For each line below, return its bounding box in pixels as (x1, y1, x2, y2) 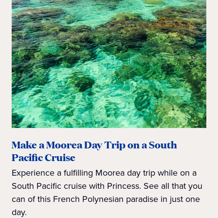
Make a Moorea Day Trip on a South (12, 138, 177, 152)
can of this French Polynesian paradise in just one (12, 193, 200, 206)
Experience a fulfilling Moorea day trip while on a (12, 166, 197, 180)
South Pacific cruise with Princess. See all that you (12, 180, 202, 193)
